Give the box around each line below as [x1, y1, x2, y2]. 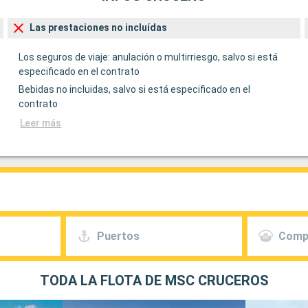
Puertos [96, 229, 140, 243]
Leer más [20, 118, 62, 129]
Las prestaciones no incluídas [30, 22, 168, 34]
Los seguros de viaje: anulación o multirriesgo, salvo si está [19, 52, 278, 63]
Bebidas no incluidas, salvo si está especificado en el [19, 84, 251, 96]
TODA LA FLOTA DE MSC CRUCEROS [39, 272, 269, 289]
